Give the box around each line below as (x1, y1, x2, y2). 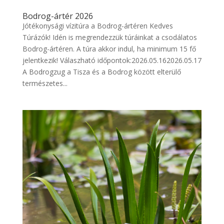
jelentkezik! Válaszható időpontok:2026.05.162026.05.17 (22, 55, 201, 65)
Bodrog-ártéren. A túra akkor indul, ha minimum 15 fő (22, 43, 196, 53)
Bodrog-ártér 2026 (22, 10, 93, 21)
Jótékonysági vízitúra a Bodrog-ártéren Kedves (22, 20, 173, 30)
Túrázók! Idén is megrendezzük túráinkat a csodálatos (22, 32, 197, 42)
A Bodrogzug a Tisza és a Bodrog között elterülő (22, 66, 181, 76)
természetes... (22, 78, 67, 88)
